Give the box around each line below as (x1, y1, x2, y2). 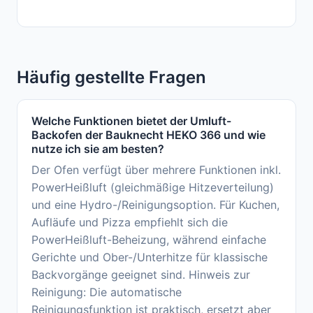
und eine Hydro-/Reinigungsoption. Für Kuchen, (31, 198, 279, 212)
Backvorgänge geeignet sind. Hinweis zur (31, 268, 250, 282)
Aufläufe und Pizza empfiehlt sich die (31, 215, 228, 230)
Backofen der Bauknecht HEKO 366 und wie (31, 128, 265, 143)
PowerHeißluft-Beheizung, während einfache (31, 233, 266, 247)
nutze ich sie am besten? (31, 142, 164, 156)
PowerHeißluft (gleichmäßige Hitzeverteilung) (31, 180, 274, 195)
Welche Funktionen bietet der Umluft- (31, 114, 231, 129)
